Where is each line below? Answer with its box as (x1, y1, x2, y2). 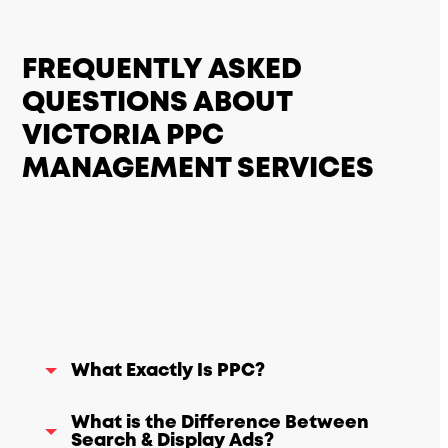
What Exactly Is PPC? (71, 358, 266, 384)
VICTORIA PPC (22, 116, 225, 156)
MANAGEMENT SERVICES (22, 149, 375, 189)
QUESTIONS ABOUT (22, 83, 293, 123)
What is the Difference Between (71, 410, 370, 436)
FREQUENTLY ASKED (22, 50, 303, 90)
